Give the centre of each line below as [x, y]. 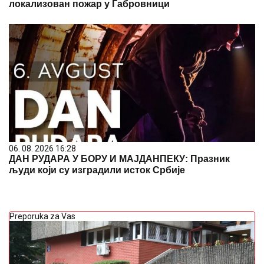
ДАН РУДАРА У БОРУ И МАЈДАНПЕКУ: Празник [119, 159]
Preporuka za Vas [42, 216]
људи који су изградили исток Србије [97, 170]
